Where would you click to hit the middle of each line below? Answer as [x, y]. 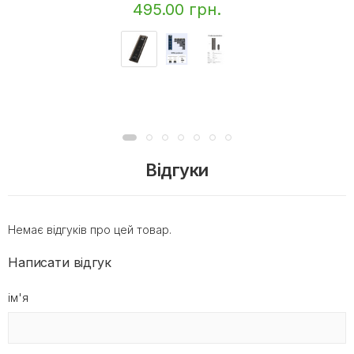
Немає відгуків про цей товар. [90, 229]
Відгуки [177, 169]
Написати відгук [60, 262]
